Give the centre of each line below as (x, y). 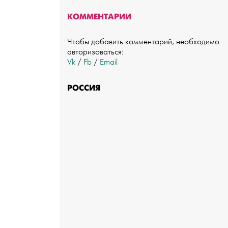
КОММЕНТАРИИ (99, 17)
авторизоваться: (95, 52)
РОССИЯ (84, 88)
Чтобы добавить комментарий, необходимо (143, 42)
